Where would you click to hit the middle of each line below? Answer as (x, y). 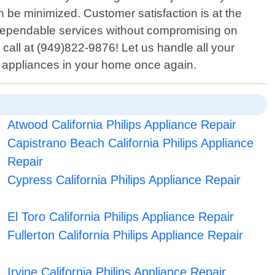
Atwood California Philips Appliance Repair (122, 125)
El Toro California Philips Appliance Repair (120, 217)
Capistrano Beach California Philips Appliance (130, 143)
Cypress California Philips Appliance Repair (124, 180)
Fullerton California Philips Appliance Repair (125, 235)
